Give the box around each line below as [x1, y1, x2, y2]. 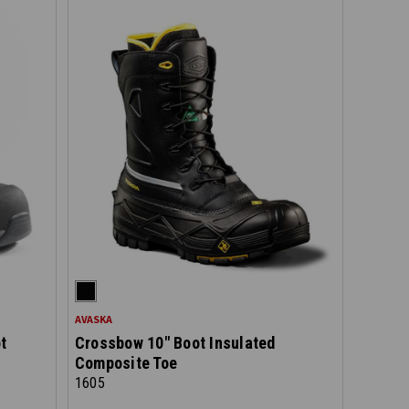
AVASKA [74, 312, 112, 326]
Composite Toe [74, 353, 178, 372]
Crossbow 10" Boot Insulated [74, 333, 276, 352]
